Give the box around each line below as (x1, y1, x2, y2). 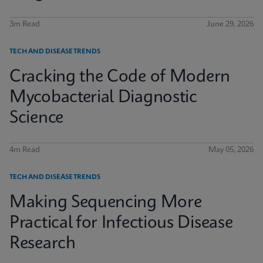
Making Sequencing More (9, 194, 202, 211)
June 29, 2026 (207, 21, 254, 28)
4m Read (9, 146, 40, 154)
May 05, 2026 (208, 146, 254, 154)
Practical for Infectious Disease (9, 215, 233, 232)
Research (9, 235, 76, 252)
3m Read (9, 21, 40, 28)
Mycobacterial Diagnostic (9, 89, 197, 106)
